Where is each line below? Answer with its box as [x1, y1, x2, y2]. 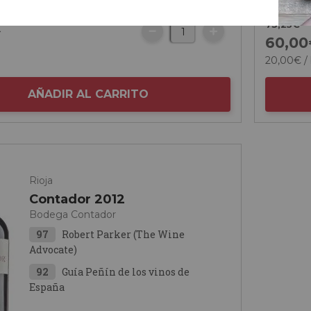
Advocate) [29, 243, 78, 256]
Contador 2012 [29, 192, 126, 207]
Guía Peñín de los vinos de [62, 265, 190, 278]
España [29, 280, 65, 294]
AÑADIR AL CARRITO [28, 87, 149, 101]
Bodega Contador [29, 208, 117, 221]
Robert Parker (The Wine [62, 228, 185, 241]
